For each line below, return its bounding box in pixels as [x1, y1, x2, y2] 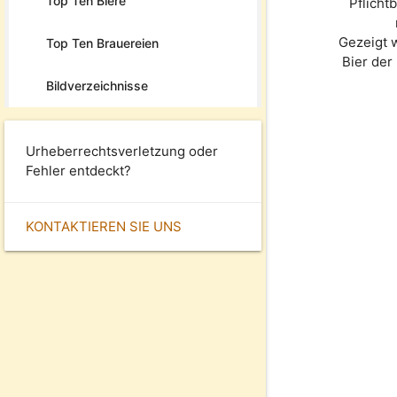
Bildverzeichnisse [46, 77, 148, 93]
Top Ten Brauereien [46, 35, 159, 51]
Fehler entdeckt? [26, 161, 131, 179]
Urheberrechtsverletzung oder [26, 142, 218, 160]
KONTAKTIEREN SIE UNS [26, 217, 182, 235]
